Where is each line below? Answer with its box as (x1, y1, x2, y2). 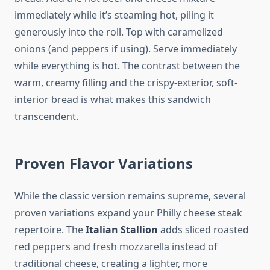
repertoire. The (14, 223, 86, 237)
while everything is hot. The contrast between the (14, 59, 240, 73)
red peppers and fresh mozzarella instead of (14, 240, 218, 254)
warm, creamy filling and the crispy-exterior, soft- (14, 76, 237, 90)
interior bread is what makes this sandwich (14, 93, 211, 107)
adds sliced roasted (158, 223, 249, 237)
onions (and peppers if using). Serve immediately (14, 42, 237, 56)
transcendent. (14, 110, 78, 124)
